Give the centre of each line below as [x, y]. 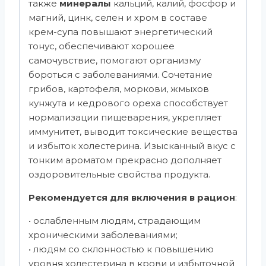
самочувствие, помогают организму [115, 61]
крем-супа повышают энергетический [121, 32]
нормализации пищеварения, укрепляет [125, 118]
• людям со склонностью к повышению [121, 249]
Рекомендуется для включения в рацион [132, 198]
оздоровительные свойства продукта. [119, 175]
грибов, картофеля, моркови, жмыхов [119, 89]
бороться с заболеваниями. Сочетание [121, 75]
